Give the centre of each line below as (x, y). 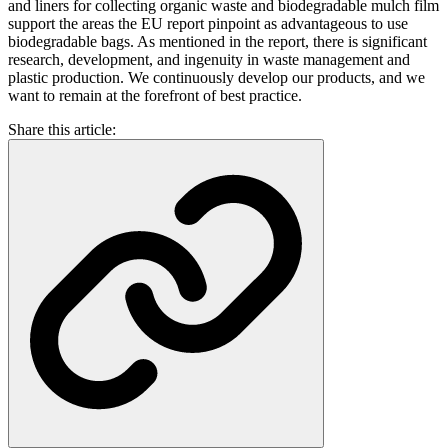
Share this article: (62, 130)
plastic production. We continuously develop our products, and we (216, 78)
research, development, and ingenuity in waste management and (209, 60)
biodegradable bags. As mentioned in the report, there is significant (217, 42)
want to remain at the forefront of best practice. (155, 96)
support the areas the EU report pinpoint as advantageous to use (208, 24)
